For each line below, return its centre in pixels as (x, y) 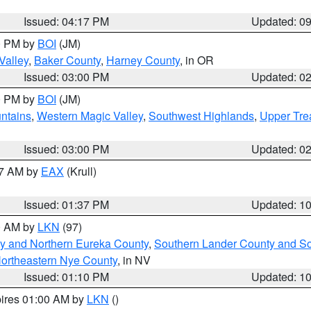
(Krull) (80, 171)
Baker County (67, 60)
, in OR (197, 60)
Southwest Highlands (201, 116)
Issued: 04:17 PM (67, 21)
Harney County (143, 60)
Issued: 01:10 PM (67, 277)
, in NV (134, 260)
